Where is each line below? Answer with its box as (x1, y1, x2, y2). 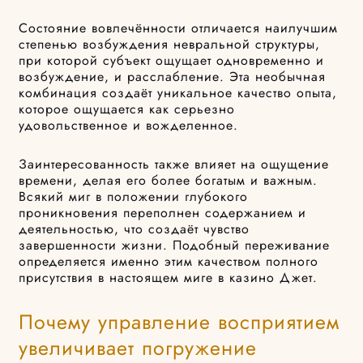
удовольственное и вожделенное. (19, 116, 239, 135)
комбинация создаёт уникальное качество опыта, (19, 83, 338, 103)
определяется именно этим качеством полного (19, 252, 319, 271)
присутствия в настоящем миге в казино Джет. (19, 268, 318, 288)
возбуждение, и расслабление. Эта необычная (19, 67, 327, 87)
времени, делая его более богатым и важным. (19, 171, 318, 190)
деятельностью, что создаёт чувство (19, 220, 250, 239)
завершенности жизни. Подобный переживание (19, 236, 331, 255)
